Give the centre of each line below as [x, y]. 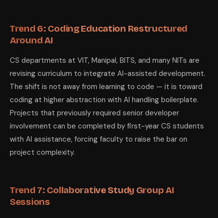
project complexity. [42, 152]
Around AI [31, 40]
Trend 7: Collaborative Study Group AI [92, 190]
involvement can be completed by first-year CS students [107, 126]
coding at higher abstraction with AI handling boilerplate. [104, 100]
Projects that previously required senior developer [94, 113]
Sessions [30, 202]
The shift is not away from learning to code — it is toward [106, 87]
